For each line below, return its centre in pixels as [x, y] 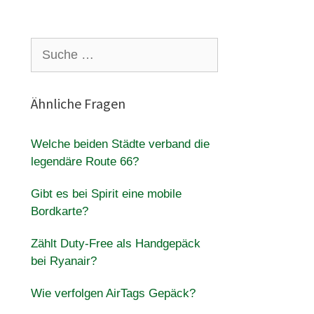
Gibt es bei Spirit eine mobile [106, 194]
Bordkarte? [59, 211]
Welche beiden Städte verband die [120, 144]
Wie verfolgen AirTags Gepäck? [113, 293]
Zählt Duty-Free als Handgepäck [115, 244]
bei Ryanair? [63, 261]
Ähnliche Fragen [78, 103]
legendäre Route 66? [84, 162]
